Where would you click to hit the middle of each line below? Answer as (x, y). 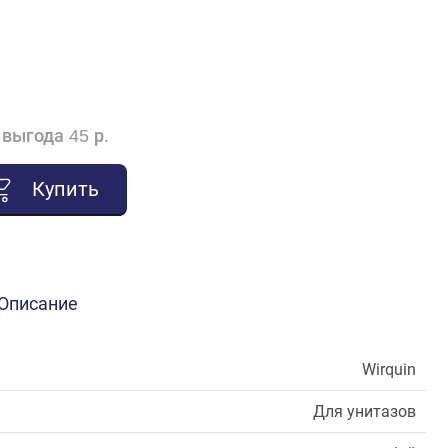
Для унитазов (364, 412)
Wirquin (389, 370)
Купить (65, 189)
